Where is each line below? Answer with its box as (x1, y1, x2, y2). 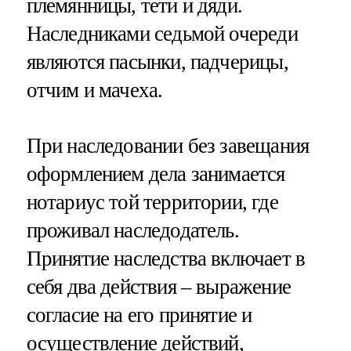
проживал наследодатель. (26, 218, 239, 242)
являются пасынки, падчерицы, (26, 49, 288, 74)
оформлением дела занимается (26, 161, 285, 186)
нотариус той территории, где (26, 190, 278, 214)
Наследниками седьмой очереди (26, 21, 298, 45)
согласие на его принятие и (26, 302, 252, 327)
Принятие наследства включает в (26, 246, 306, 270)
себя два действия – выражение (26, 274, 291, 299)
